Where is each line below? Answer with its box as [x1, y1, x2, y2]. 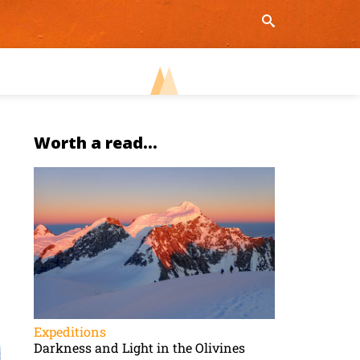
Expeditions [34, 323, 107, 340]
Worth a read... [34, 132, 158, 153]
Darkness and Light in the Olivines [34, 339, 246, 356]
